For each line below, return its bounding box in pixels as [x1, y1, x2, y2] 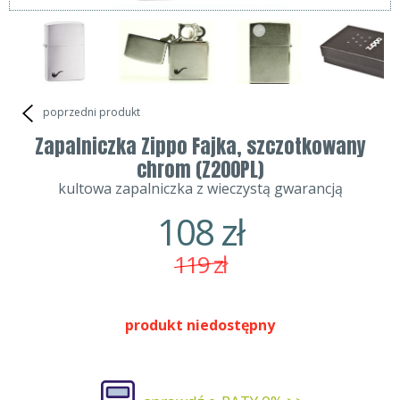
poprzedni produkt [40, 104, 140, 121]
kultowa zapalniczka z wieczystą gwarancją [57, 179, 343, 199]
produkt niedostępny [125, 315, 275, 336]
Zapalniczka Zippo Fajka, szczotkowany [34, 131, 366, 162]
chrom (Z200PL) [137, 154, 263, 185]
